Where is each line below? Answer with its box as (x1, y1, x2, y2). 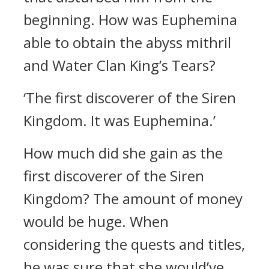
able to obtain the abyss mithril (23, 32, 231, 52)
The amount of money (93, 189, 243, 208)
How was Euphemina (98, 10, 237, 29)
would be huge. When (23, 211, 169, 231)
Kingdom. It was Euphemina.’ (23, 110, 216, 130)
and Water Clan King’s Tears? (23, 55, 216, 75)
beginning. (23, 10, 98, 29)
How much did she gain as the (23, 143, 223, 163)
